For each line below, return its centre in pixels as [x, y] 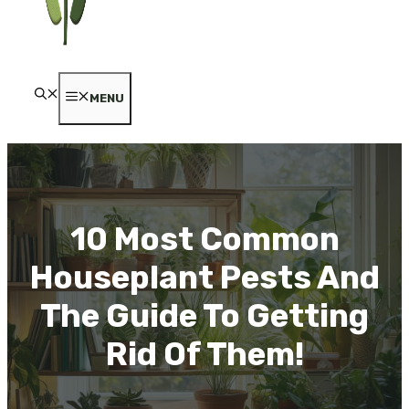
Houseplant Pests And [204, 277]
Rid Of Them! [204, 354]
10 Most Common [204, 239]
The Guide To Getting [204, 315]
